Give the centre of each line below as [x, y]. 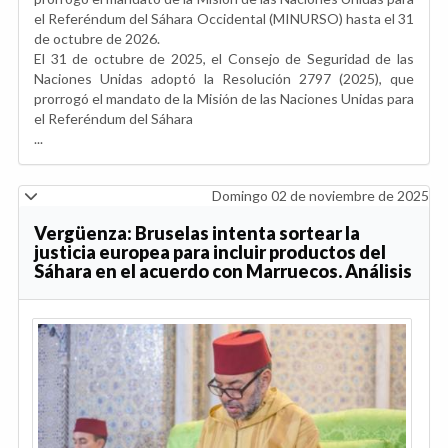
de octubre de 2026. [97, 38]
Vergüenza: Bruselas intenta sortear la [197, 232]
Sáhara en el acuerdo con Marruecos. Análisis [223, 270]
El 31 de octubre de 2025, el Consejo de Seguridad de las [224, 58]
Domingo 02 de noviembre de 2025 [320, 195]
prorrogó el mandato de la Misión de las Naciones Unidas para [224, 98]
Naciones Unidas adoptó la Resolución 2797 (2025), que [224, 78]
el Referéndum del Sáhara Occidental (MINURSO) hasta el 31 [224, 18]
